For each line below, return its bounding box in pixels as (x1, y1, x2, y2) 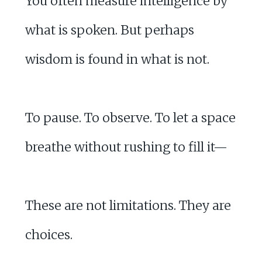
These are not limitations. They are (25, 197, 231, 213)
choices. (25, 226, 73, 243)
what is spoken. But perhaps (25, 22, 194, 38)
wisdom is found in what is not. (25, 51, 209, 67)
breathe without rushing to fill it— (25, 139, 227, 155)
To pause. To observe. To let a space (25, 109, 236, 126)
